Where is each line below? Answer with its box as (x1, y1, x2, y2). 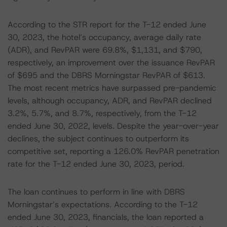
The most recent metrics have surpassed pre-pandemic (8, 83, 216, 93)
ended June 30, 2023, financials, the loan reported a (8, 212, 204, 222)
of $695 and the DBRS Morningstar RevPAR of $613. (8, 70, 205, 81)
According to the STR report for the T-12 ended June (8, 19, 206, 30)
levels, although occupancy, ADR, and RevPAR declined (8, 95, 212, 106)
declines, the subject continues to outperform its (8, 133, 189, 144)
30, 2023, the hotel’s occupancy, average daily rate (8, 32, 201, 43)
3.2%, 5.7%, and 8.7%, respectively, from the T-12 (8, 108, 197, 119)
